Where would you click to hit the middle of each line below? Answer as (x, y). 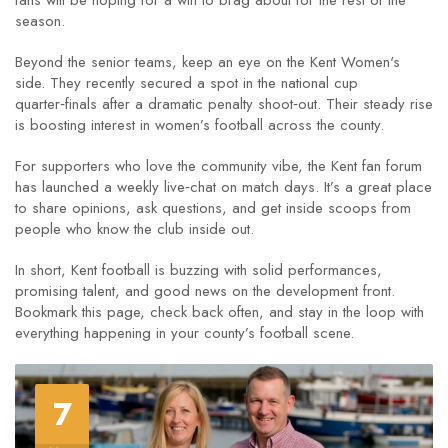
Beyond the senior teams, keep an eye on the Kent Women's (207, 62)
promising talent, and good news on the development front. (205, 291)
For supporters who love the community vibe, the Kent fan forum (218, 166)
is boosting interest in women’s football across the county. (199, 125)
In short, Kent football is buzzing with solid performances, (198, 270)
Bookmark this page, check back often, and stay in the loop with (219, 312)
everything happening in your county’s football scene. (184, 333)
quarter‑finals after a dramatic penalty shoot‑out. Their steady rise (224, 104)
